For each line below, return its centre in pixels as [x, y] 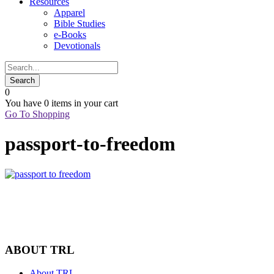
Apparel [69, 13]
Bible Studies [80, 24]
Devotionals [77, 46]
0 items [58, 103]
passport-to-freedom [90, 144]
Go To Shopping [37, 114]
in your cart [95, 103]
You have [24, 103]
